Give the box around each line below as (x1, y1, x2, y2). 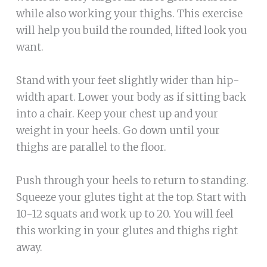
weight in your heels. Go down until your (15, 123, 220, 137)
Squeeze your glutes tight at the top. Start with (15, 190, 246, 204)
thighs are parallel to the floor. (15, 140, 166, 154)
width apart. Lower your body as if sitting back (15, 90, 246, 104)
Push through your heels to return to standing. (15, 173, 249, 187)
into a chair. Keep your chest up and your (15, 107, 218, 120)
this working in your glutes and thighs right (15, 223, 238, 237)
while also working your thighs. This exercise (15, 7, 243, 21)
